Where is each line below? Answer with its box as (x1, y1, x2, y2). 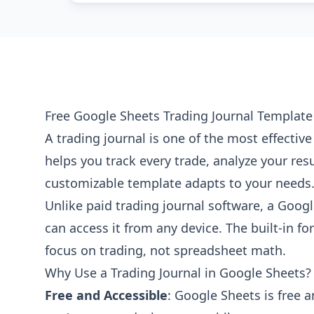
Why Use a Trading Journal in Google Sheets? (45, 264, 311, 281)
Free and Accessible (45, 287, 168, 303)
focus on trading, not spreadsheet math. (45, 242, 286, 259)
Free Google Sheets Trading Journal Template (45, 107, 313, 124)
